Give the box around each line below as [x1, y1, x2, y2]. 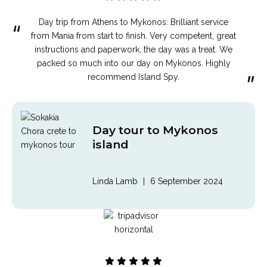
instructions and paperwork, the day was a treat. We [35, 44, 232, 54]
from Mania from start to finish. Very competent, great [31, 30, 236, 41]
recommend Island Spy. [88, 72, 179, 82]
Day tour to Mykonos [92, 122, 218, 137]
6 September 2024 [150, 176, 223, 187]
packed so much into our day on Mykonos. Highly [36, 58, 231, 68]
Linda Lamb [92, 176, 138, 187]
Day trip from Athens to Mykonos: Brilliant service [39, 17, 228, 27]
